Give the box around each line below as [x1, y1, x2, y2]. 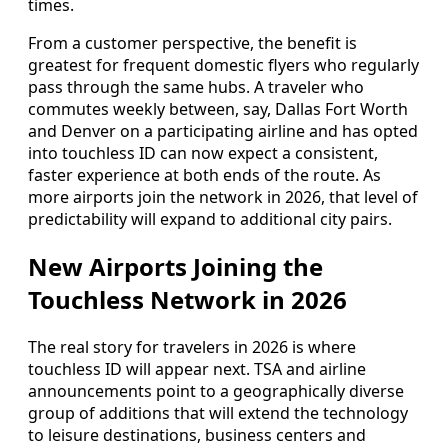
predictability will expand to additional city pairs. [28, 208, 392, 231]
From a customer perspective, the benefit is [28, 32, 357, 55]
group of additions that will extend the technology [28, 402, 408, 425]
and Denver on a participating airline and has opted [28, 120, 418, 143]
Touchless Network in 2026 [28, 283, 347, 317]
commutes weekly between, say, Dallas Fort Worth [28, 98, 408, 121]
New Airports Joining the [28, 250, 323, 284]
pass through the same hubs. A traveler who [28, 76, 364, 99]
